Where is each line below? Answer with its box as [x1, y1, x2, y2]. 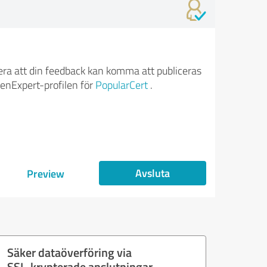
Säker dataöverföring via [7, 244, 132, 260]
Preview [26, 166, 64, 181]
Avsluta [135, 165, 170, 181]
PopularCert [95, 77, 148, 92]
